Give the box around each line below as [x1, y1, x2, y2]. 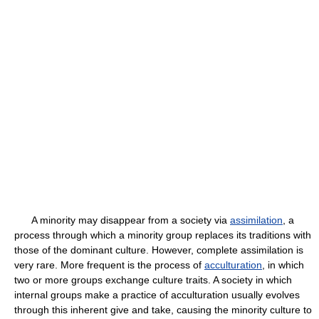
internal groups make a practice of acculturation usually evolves [14, 289, 300, 300]
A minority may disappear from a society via [14, 214, 230, 226]
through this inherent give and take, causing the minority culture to [14, 304, 312, 315]
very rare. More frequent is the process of [14, 259, 204, 271]
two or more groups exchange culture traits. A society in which [14, 274, 292, 286]
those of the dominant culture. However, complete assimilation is [14, 244, 303, 256]
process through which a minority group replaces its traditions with [14, 229, 311, 241]
